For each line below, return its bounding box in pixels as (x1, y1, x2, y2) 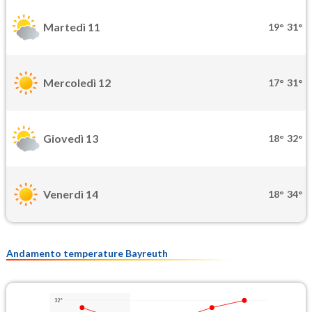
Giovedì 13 (43, 132, 98, 146)
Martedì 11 (43, 20, 100, 34)
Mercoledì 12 (43, 76, 111, 90)
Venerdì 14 (43, 187, 98, 201)
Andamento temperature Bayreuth (6, 247, 168, 259)
